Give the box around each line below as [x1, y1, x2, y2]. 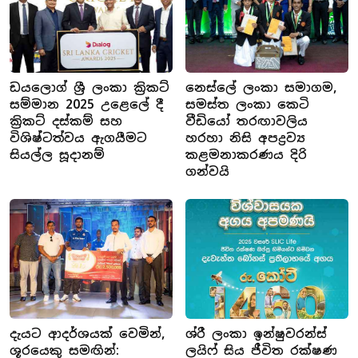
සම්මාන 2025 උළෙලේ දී [10, 96, 164, 112]
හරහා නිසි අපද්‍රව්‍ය [185, 129, 305, 145]
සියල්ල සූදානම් [10, 146, 105, 162]
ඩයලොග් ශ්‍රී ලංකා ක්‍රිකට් [10, 79, 169, 95]
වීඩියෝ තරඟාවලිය [185, 113, 308, 129]
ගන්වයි [185, 163, 229, 179]
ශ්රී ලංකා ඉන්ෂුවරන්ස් [185, 325, 327, 341]
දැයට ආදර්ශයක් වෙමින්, [10, 325, 165, 341]
